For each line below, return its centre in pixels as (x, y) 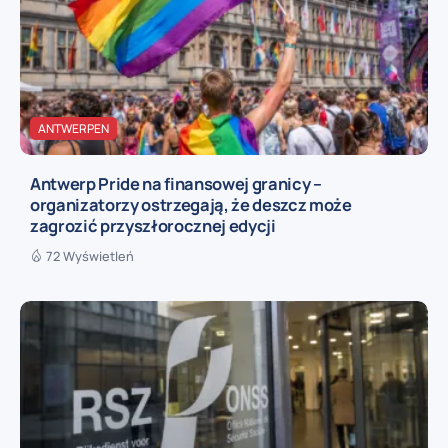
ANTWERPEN (73, 128)
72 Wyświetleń (90, 255)
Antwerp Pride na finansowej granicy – (176, 183)
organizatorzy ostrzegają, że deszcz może (191, 204)
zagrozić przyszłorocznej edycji (153, 225)
